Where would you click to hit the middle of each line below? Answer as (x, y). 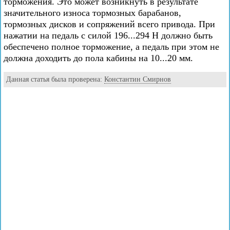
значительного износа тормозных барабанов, (92, 13)
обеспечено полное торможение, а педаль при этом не (111, 47)
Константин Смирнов (138, 79)
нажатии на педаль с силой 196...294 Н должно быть (108, 35)
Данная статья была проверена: (55, 79)
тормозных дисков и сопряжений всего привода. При (109, 24)
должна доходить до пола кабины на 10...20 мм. (98, 58)
